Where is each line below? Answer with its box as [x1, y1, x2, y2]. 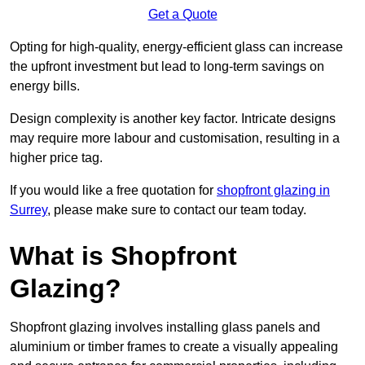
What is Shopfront [10, 241, 237, 271]
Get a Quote [147, 7, 218, 22]
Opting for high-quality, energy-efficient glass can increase [10, 40, 343, 55]
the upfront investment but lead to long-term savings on [10, 59, 324, 74]
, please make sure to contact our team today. [47, 203, 306, 218]
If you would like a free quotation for [10, 183, 217, 198]
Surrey [10, 203, 47, 218]
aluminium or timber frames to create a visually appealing [10, 340, 338, 354]
